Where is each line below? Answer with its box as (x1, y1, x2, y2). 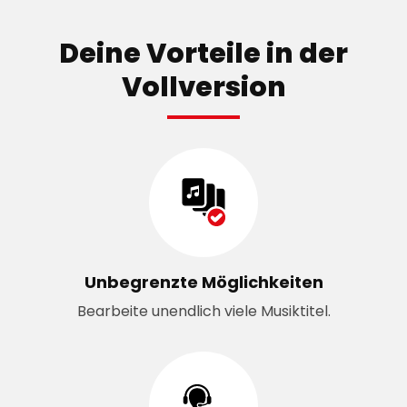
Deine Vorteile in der (59, 34, 348, 73)
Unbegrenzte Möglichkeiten (84, 270, 323, 293)
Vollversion (121, 67, 286, 106)
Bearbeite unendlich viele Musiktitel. (76, 300, 331, 322)
